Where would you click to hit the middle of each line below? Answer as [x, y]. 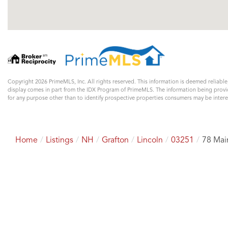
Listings [60, 140]
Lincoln [150, 140]
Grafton [115, 140]
